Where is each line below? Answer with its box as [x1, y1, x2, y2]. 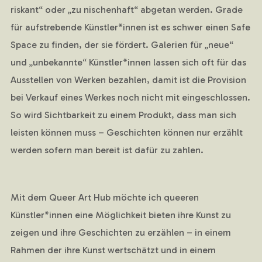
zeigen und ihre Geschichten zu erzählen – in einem [10, 226, 231, 238]
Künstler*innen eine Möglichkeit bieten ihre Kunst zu [10, 209, 231, 220]
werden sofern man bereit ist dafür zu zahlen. [10, 144, 204, 156]
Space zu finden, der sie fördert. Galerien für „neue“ [10, 39, 233, 51]
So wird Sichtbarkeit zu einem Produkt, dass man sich [10, 109, 236, 121]
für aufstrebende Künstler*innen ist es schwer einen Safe [10, 22, 250, 33]
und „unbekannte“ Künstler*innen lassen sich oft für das [10, 57, 246, 68]
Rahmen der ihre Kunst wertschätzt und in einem [10, 244, 216, 256]
